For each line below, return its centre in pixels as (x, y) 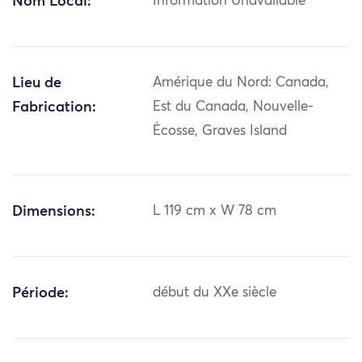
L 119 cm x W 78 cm (215, 212)
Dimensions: (54, 212)
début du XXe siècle (215, 293)
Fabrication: (54, 108)
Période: (40, 294)
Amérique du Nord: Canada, (241, 83)
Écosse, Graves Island (220, 132)
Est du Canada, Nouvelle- (234, 107)
